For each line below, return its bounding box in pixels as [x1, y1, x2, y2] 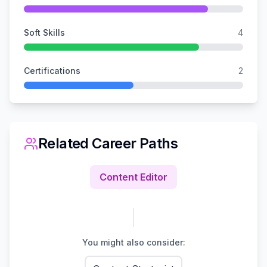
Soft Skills [24, 27, 65, 38]
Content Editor [100, 170, 167, 183]
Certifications [24, 65, 80, 76]
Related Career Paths [38, 134, 178, 152]
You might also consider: [82, 237, 185, 247]
